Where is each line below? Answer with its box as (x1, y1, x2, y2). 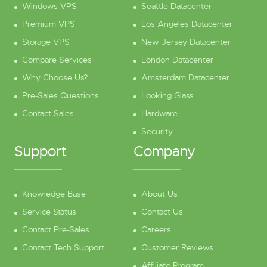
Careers (141, 224, 171, 235)
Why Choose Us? (21, 72, 88, 83)
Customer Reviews (141, 242, 213, 253)
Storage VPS (21, 36, 70, 48)
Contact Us (141, 206, 183, 218)
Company (133, 142, 195, 161)
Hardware (141, 108, 178, 119)
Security (141, 126, 173, 137)
